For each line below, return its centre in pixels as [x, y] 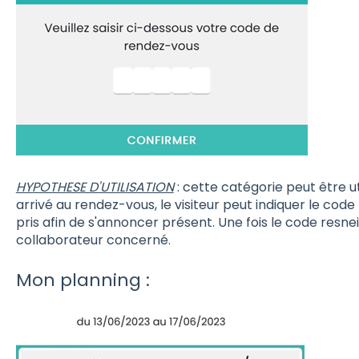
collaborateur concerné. [93, 240]
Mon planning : [83, 280]
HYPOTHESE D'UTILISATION [95, 187]
